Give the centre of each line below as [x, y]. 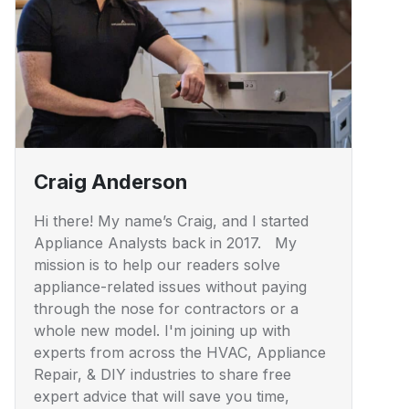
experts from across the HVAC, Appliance [180, 352]
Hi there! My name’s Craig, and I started [171, 220]
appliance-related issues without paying [170, 286]
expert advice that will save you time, [162, 396]
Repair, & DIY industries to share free [163, 374]
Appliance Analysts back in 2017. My [165, 242]
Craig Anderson [110, 181]
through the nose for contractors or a [166, 308]
